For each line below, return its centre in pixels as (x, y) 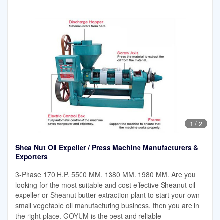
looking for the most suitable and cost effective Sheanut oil (105, 184)
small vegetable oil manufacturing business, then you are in (107, 205)
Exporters (31, 156)
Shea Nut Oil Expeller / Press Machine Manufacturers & (107, 147)
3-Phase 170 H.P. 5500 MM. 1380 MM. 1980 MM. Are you (105, 174)
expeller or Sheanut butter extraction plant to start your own (108, 195)
